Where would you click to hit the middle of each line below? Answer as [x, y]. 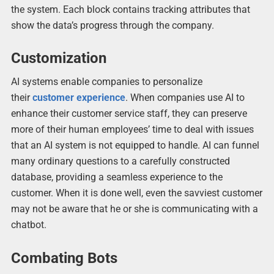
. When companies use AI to [185, 98]
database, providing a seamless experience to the [117, 177]
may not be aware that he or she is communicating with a [134, 209]
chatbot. [28, 225]
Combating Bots [64, 258]
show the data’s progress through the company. [112, 26]
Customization [58, 58]
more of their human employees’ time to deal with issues [132, 130]
